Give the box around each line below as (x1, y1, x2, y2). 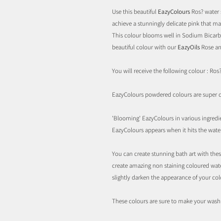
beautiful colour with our (112, 42, 178, 51)
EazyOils (178, 42, 201, 51)
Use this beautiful (112, 7, 158, 16)
